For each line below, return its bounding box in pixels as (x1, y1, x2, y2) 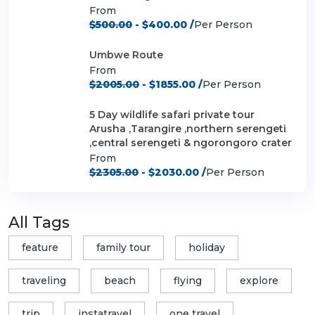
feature (22, 241, 58, 255)
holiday (188, 241, 225, 255)
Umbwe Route (89, 49, 163, 62)
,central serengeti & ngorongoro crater (89, 136, 292, 150)
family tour (96, 241, 150, 255)
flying (174, 274, 202, 288)
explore (240, 274, 278, 288)
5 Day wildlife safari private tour (89, 108, 255, 122)
